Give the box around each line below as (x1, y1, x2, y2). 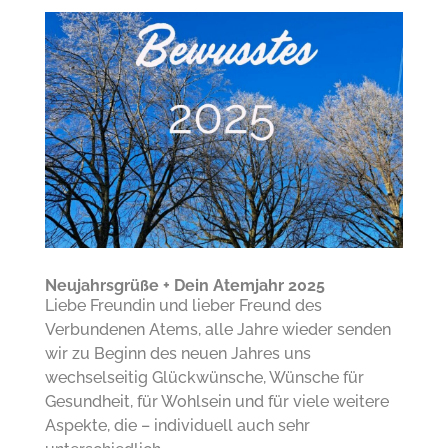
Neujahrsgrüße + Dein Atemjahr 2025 (44, 275, 325, 295)
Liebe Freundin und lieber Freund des (44, 295, 322, 315)
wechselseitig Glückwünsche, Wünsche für (44, 367, 364, 387)
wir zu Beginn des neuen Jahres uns (44, 343, 311, 363)
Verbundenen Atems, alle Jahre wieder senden (44, 319, 391, 339)
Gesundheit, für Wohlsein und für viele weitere (44, 391, 389, 411)
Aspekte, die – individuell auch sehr (44, 415, 310, 435)
